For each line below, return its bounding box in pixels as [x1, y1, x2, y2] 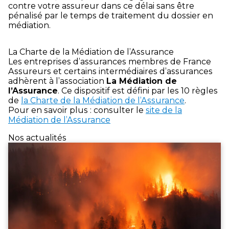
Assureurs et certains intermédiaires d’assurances [8, 66, 213, 76]
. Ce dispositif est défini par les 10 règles [58, 85, 218, 96]
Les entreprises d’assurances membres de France [8, 56, 211, 66]
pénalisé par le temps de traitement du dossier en [8, 10, 213, 20]
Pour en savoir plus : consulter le [8, 105, 146, 115]
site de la [146, 105, 182, 115]
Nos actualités [8, 132, 66, 143]
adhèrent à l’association [8, 76, 106, 86]
